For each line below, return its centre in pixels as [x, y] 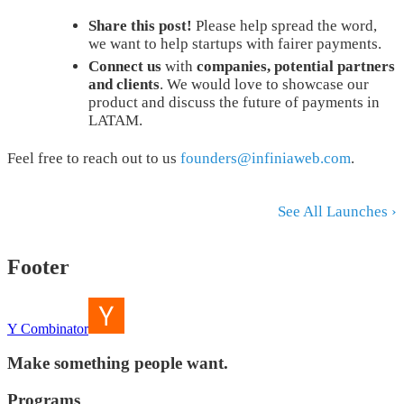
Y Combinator [48, 328]
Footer [38, 266]
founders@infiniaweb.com [266, 158]
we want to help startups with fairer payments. [235, 43]
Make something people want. [118, 363]
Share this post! [140, 25]
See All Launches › [337, 211]
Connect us [125, 66]
